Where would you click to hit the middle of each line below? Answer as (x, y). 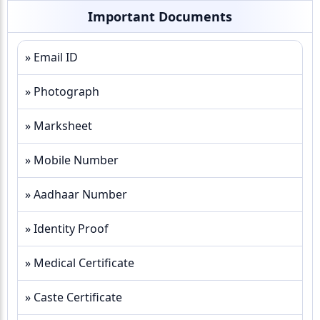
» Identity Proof (67, 229)
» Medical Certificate (80, 263)
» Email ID (51, 57)
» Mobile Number (72, 160)
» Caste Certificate (74, 297)
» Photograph (62, 91)
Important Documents (160, 16)
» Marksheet (59, 126)
